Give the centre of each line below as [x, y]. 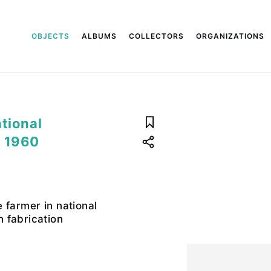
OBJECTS [51, 36]
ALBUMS [100, 36]
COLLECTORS [157, 36]
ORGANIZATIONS [230, 36]
